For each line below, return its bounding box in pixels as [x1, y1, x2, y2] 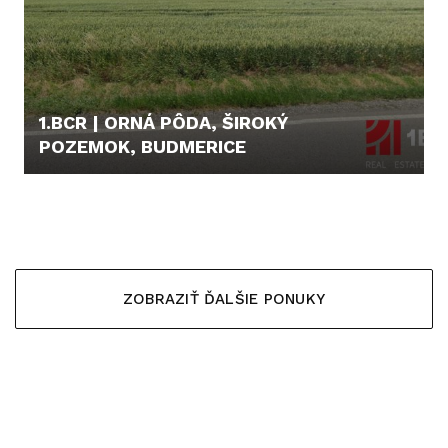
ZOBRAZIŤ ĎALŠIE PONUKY [123, 290, 325, 308]
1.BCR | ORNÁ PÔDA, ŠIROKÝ [39, 112, 287, 133]
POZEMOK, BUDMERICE [39, 136, 246, 157]
